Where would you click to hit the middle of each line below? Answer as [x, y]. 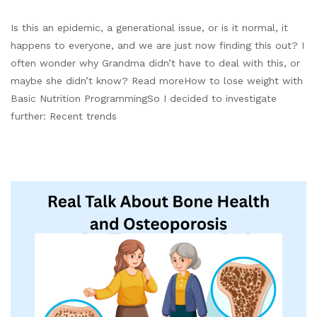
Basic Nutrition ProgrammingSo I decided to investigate [144, 98]
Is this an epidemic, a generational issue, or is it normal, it [149, 27]
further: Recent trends [64, 116]
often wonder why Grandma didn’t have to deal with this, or [155, 63]
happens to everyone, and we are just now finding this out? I [157, 45]
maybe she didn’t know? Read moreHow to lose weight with [157, 80]
